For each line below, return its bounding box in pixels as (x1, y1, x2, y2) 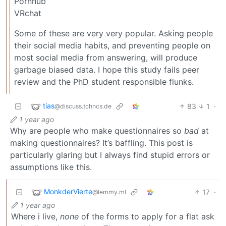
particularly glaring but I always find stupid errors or (10, 149, 210, 160)
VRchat (14, 8, 41, 18)
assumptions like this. (10, 161, 92, 172)
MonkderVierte (44, 187, 92, 196)
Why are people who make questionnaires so (10, 125, 184, 136)
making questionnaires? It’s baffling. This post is (10, 137, 193, 148)
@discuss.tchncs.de (54, 102, 111, 110)
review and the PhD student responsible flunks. (14, 76, 194, 87)
